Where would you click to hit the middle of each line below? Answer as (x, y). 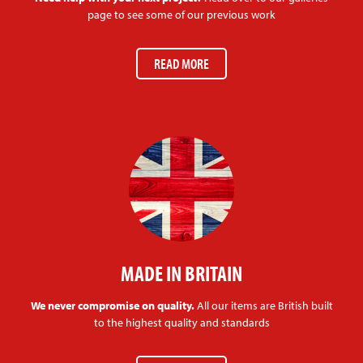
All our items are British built (263, 306)
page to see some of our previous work (181, 15)
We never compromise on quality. (112, 306)
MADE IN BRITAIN (181, 274)
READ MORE (181, 64)
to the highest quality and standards (181, 323)
